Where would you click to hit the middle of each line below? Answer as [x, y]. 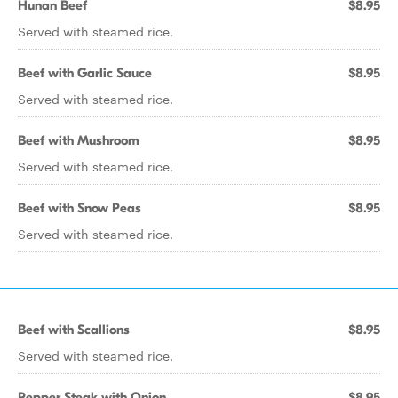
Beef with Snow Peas [80, 208]
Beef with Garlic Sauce [85, 73]
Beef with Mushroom [79, 140]
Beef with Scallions [74, 330]
